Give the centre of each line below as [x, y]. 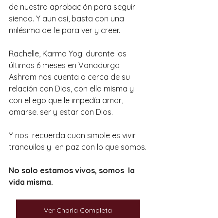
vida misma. [31, 182]
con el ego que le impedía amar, [67, 100]
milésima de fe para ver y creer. [64, 30]
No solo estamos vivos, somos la [73, 170]
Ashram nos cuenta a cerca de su [70, 77]
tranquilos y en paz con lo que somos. [78, 147]
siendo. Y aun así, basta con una [67, 18]
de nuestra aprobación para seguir [73, 7]
